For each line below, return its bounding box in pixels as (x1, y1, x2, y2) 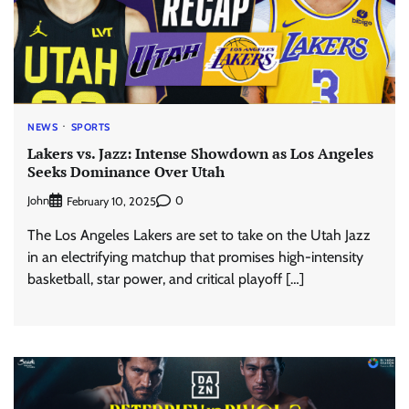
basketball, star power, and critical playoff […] (27, 269, 304, 288)
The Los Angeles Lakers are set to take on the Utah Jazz (27, 225, 371, 244)
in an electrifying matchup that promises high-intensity (27, 247, 363, 266)
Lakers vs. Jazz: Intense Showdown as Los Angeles (27, 142, 373, 163)
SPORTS (70, 121, 110, 134)
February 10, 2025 (67, 194, 156, 208)
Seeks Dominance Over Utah (27, 161, 225, 182)
